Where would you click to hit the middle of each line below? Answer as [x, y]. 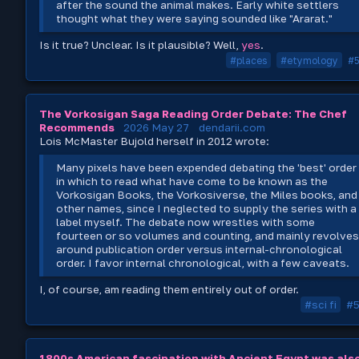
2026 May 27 [156, 127]
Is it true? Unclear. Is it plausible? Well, [140, 45]
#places [248, 60]
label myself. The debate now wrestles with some [186, 222]
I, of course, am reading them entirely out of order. [169, 289]
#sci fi [321, 305]
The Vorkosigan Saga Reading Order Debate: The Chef [193, 113]
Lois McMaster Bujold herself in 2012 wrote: [154, 141]
